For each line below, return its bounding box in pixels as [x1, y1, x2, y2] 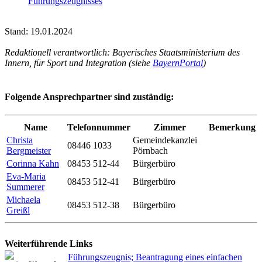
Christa [6, 135, 33, 145]
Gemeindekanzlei [133, 135, 197, 145]
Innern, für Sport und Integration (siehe [5, 58, 153, 68]
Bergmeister [6, 145, 51, 156]
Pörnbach [133, 145, 170, 156]
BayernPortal [153, 58, 203, 68]
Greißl [6, 205, 30, 215]
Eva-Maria [6, 171, 46, 181]
